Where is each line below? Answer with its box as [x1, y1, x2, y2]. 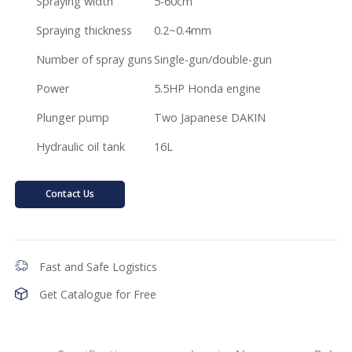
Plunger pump [36, 109, 110, 125]
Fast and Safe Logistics [39, 258, 158, 274]
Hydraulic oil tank [36, 138, 126, 154]
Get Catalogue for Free [39, 286, 157, 302]
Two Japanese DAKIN [154, 109, 266, 125]
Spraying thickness [36, 22, 133, 38]
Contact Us [46, 187, 95, 201]
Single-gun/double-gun [154, 51, 273, 67]
